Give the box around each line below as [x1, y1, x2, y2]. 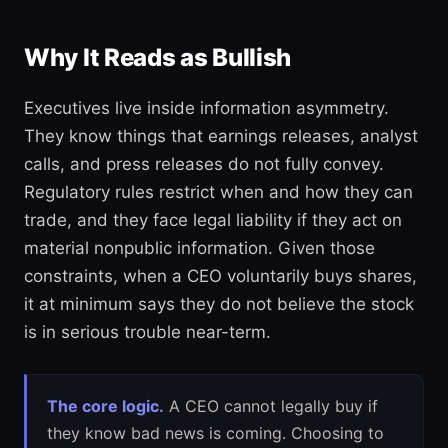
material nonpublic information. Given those [24, 238, 375, 258]
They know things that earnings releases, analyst [24, 126, 418, 146]
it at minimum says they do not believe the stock [24, 294, 414, 314]
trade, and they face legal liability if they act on [24, 210, 402, 230]
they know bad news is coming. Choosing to [47, 423, 384, 443]
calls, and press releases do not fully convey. [24, 154, 384, 174]
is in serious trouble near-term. [24, 322, 271, 342]
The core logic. [47, 396, 164, 416]
